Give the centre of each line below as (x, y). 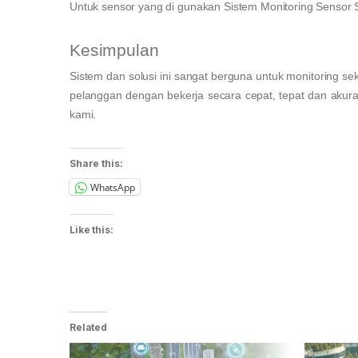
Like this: (91, 230)
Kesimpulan (114, 50)
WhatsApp (112, 187)
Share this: (96, 164)
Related (89, 328)
